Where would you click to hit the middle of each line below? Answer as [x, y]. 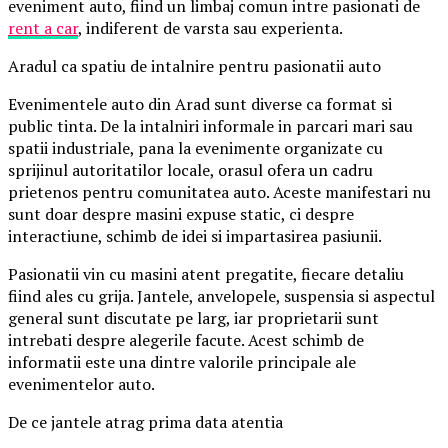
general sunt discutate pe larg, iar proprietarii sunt [193, 318]
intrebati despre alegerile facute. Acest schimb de [186, 340]
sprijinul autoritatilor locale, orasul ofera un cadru [190, 170]
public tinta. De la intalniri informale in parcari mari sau [210, 126]
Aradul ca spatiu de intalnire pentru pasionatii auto [194, 66]
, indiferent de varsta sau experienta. [210, 28]
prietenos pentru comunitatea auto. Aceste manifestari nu [219, 192]
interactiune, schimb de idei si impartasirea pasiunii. [195, 236]
